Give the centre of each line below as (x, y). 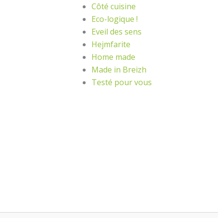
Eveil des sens (117, 32)
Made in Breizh (119, 70)
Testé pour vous (122, 82)
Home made (113, 57)
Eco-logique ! (115, 19)
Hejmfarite (111, 44)
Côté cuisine (114, 6)
